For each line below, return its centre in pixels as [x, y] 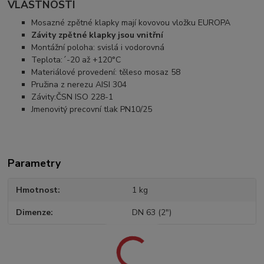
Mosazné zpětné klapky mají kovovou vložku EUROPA [131, 22]
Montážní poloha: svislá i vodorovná [98, 47]
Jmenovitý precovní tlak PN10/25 [92, 109]
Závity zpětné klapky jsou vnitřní [98, 35]
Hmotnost [37, 190]
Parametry [34, 163]
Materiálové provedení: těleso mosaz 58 [106, 72]
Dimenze [34, 213]
